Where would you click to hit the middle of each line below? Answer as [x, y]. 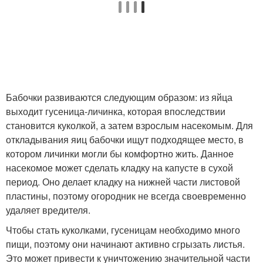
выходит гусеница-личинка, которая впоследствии [116, 111]
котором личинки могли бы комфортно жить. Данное [120, 153]
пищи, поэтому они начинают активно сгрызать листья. [125, 244]
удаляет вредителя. [48, 210]
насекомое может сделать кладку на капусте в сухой [119, 167]
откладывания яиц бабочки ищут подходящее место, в [125, 139]
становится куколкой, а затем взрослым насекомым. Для [129, 125]
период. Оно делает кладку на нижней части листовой [123, 181]
